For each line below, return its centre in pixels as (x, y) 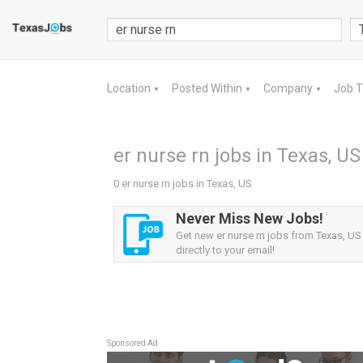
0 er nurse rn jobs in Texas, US (183, 184)
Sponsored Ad (132, 343)
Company (289, 88)
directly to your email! (225, 250)
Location (130, 88)
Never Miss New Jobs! (250, 218)
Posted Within (208, 88)
